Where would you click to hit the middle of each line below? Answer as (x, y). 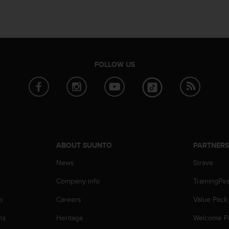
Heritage (70, 218)
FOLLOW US (114, 65)
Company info (78, 181)
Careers (68, 200)
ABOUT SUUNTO (84, 145)
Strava (203, 163)
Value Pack (211, 200)
